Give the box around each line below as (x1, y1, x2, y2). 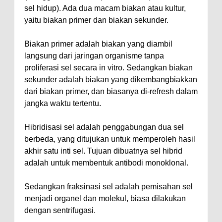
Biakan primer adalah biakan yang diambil (24, 40, 172, 48)
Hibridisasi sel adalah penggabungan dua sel (24, 123, 184, 131)
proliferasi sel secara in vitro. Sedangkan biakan (24, 63, 193, 72)
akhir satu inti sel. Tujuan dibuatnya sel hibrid (24, 147, 182, 155)
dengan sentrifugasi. (24, 206, 96, 215)
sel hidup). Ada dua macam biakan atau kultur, (24, 4, 186, 12)
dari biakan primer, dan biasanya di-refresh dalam (24, 87, 198, 96)
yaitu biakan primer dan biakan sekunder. (24, 16, 168, 24)
